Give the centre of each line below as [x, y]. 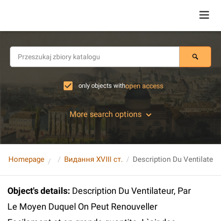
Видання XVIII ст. [93, 159]
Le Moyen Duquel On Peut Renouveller [82, 206]
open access [144, 86]
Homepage [26, 159]
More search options [106, 114]
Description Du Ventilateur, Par [131, 191]
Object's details [37, 191]
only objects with [102, 86]
